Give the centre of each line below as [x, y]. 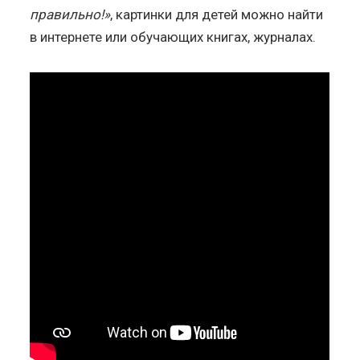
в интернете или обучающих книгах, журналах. [173, 37]
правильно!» [70, 14]
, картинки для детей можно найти [217, 14]
